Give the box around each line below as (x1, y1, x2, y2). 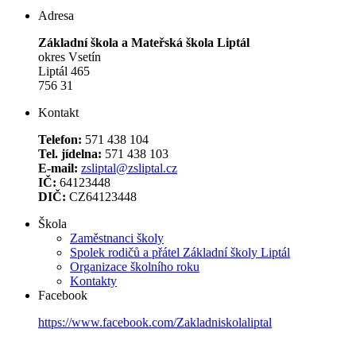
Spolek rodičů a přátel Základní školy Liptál (70, 245, 290, 259)
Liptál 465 (38, 64, 90, 78)
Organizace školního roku (70, 259, 199, 273)
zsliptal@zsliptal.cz (81, 161, 177, 175)
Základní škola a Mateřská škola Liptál (38, 35, 250, 49)
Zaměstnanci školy (70, 230, 164, 245)
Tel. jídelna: (38, 146, 102, 161)
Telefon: (38, 132, 82, 146)
